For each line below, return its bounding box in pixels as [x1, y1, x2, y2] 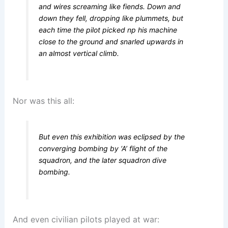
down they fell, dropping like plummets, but [39, 14, 184, 23]
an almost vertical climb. [39, 49, 120, 58]
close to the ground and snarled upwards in [39, 37, 184, 46]
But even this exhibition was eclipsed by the [39, 132, 185, 141]
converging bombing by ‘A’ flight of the [39, 144, 168, 153]
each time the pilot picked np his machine [39, 25, 178, 35]
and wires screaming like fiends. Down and [39, 2, 181, 11]
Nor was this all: [12, 95, 74, 106]
